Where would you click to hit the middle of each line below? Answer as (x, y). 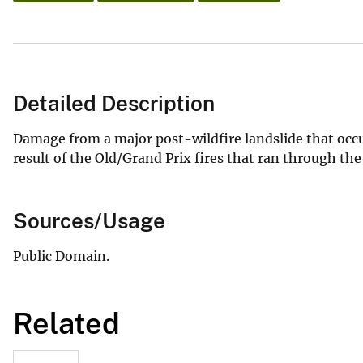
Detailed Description (114, 103)
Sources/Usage (89, 220)
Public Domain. (61, 256)
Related (66, 323)
